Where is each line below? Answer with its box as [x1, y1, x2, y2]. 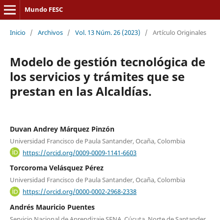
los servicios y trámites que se [9, 68, 185, 84]
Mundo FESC [24, 5, 63, 14]
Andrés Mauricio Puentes [9, 202, 95, 212]
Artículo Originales [152, 27, 206, 37]
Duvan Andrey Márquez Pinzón [9, 124, 114, 134]
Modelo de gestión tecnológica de [9, 53, 205, 70]
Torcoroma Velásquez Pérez [9, 163, 104, 173]
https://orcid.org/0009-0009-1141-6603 [23, 148, 137, 157]
